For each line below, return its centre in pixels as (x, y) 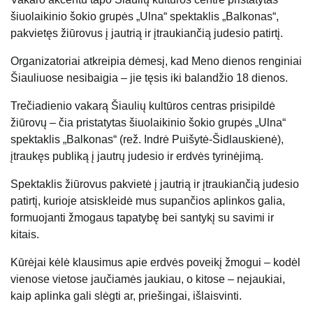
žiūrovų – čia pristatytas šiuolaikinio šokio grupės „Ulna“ (148, 122)
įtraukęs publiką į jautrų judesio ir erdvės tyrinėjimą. (137, 156)
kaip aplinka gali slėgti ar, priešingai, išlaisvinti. (126, 296)
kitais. (25, 234)
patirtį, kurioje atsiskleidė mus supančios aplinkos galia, (148, 201)
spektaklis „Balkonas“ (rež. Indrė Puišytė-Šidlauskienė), (147, 139)
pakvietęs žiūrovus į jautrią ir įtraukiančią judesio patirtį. (147, 33)
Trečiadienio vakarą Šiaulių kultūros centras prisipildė (143, 105)
